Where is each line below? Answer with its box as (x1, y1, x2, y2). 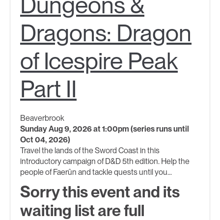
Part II (20, 74, 77, 103)
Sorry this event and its (20, 182, 180, 201)
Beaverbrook (20, 113, 64, 123)
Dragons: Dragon (20, 18, 192, 47)
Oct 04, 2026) (20, 135, 70, 144)
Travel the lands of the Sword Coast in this (20, 145, 160, 155)
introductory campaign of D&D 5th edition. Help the (20, 156, 190, 166)
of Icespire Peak (20, 46, 178, 75)
